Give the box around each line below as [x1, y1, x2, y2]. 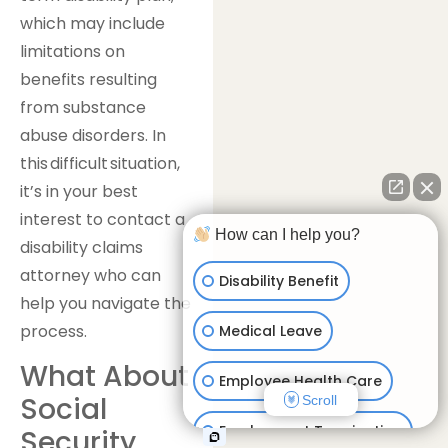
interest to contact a [20, 207, 185, 231]
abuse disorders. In [20, 123, 166, 147]
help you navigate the [20, 291, 191, 315]
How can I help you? [211, 226, 361, 243]
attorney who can [20, 263, 161, 287]
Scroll [302, 391, 337, 408]
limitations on [20, 39, 125, 63]
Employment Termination [219, 420, 402, 441]
